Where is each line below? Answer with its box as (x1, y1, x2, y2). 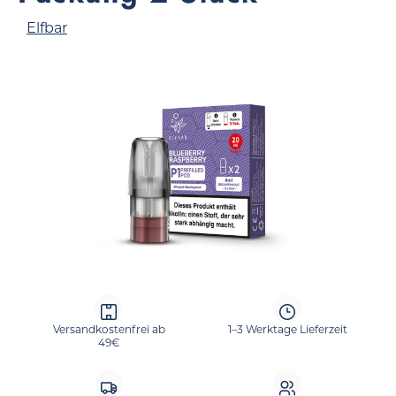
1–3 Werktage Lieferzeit (227, 323, 347, 336)
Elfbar (27, 19, 67, 36)
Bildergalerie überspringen (17, 75, 207, 92)
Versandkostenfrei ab (52, 323, 165, 336)
